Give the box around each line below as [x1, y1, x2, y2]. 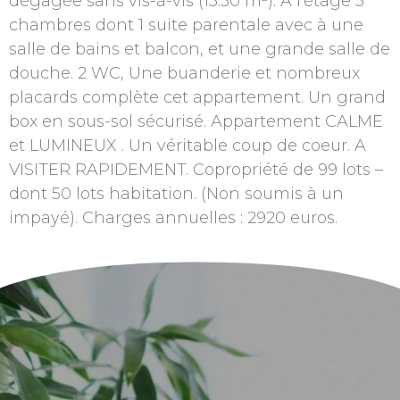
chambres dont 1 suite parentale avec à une [9, 15, 363, 36]
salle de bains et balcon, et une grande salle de [9, 39, 390, 60]
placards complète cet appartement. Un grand [9, 87, 386, 108]
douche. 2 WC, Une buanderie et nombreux [9, 63, 360, 84]
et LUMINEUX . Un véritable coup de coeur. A [9, 136, 366, 156]
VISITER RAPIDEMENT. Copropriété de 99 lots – [9, 160, 383, 180]
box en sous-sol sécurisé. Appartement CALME [9, 112, 383, 132]
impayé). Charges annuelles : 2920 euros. [9, 208, 337, 229]
